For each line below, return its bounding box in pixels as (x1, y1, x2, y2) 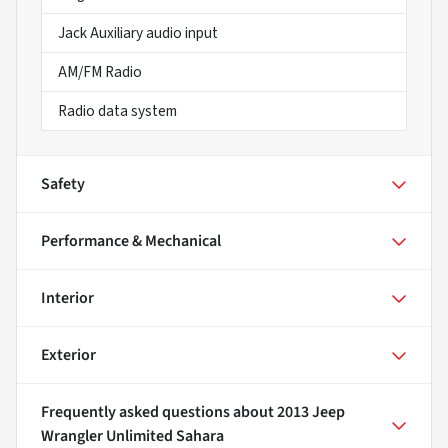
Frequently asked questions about (41, 400, 277, 423)
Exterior (41, 343, 96, 366)
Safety (41, 172, 85, 195)
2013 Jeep (277, 400, 345, 423)
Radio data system (58, 99, 177, 122)
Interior (41, 286, 94, 309)
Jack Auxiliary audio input (58, 21, 218, 44)
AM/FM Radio (58, 60, 142, 83)
